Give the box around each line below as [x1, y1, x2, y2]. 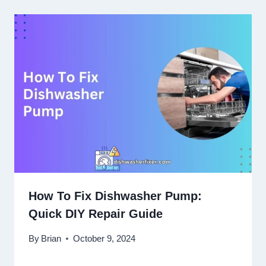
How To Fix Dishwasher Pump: [28, 189, 202, 203]
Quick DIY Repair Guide [28, 207, 163, 221]
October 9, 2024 [73, 233, 136, 244]
